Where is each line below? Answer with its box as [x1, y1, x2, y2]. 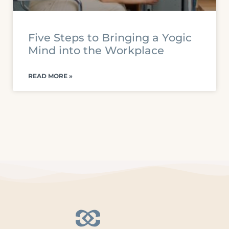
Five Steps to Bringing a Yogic [28, 31, 192, 44]
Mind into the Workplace [28, 44, 164, 57]
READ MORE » [28, 72, 73, 80]
